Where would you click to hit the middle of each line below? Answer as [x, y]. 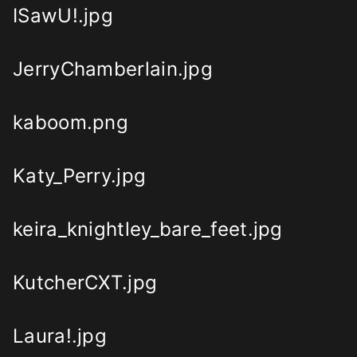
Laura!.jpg [60, 336]
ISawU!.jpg [63, 16]
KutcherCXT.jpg [85, 283]
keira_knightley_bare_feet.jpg [148, 229]
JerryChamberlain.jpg [113, 69]
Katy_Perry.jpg [80, 176]
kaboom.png [71, 123]
